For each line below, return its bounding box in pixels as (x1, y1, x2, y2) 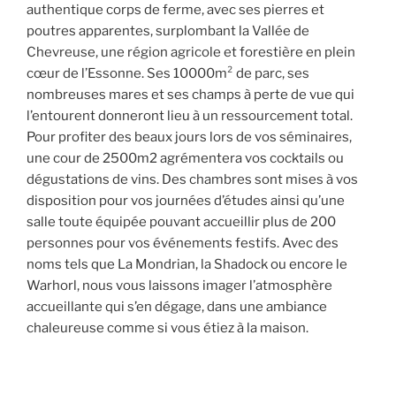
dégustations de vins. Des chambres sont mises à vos (27, 171, 358, 188)
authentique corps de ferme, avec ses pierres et (27, 2, 324, 19)
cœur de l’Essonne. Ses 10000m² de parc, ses (27, 65, 309, 82)
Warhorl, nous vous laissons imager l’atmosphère (27, 278, 332, 294)
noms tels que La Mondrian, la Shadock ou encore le (27, 256, 347, 273)
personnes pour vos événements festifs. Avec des (27, 235, 339, 252)
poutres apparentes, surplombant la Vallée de (27, 23, 309, 40)
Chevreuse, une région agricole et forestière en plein (27, 44, 355, 61)
